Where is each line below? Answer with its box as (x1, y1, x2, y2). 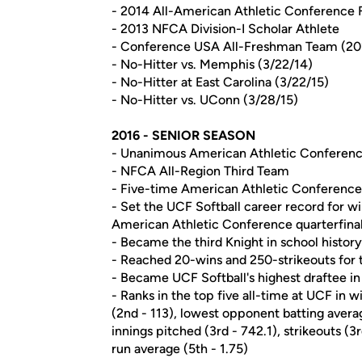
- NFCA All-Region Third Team (112, 163, 289, 179)
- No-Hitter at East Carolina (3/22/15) (112, 74, 329, 90)
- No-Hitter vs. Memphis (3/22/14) (112, 57, 313, 72)
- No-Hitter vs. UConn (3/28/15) (112, 92, 298, 107)
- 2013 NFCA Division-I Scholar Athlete (112, 21, 339, 36)
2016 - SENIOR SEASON (112, 128, 255, 143)
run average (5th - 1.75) (112, 341, 248, 356)
